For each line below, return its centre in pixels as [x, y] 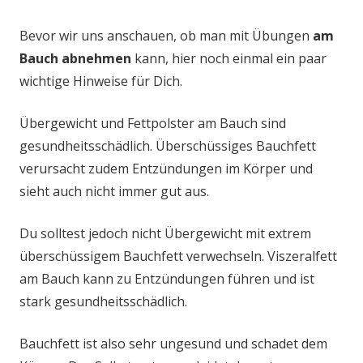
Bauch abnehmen [75, 58]
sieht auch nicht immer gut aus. [114, 191]
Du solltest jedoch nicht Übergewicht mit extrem [165, 233]
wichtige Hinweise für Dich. [101, 81]
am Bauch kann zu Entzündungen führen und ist [167, 279]
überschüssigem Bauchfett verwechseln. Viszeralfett [178, 256]
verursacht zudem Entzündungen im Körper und [166, 169]
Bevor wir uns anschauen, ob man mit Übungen [166, 36]
